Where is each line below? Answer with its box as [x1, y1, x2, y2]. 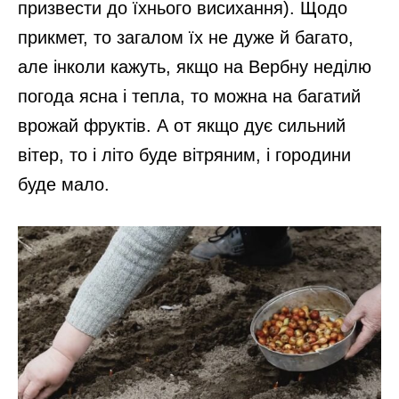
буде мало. [18, 175, 110, 195]
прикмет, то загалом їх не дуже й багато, [18, 28, 354, 48]
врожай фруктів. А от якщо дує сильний [18, 116, 346, 136]
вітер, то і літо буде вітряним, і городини [18, 145, 351, 166]
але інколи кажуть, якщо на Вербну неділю [18, 57, 371, 77]
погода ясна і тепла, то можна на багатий [18, 86, 361, 107]
